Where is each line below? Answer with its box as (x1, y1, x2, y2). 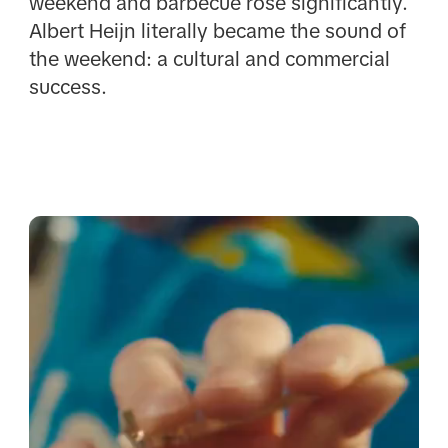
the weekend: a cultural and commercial (28, 47, 390, 70)
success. (28, 75, 107, 98)
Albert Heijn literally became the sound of (28, 19, 406, 42)
